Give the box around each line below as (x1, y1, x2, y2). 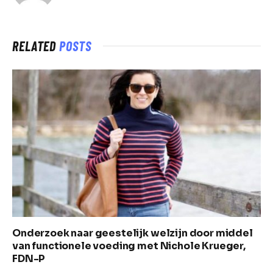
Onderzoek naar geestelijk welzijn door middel (12, 227, 253, 240)
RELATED (12, 37, 60, 54)
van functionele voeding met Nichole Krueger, (12, 239, 246, 253)
